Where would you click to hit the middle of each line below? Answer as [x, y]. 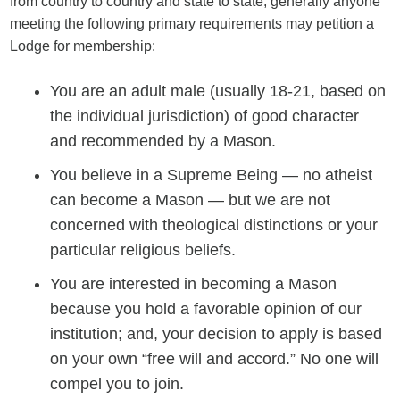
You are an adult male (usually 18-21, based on [218, 91]
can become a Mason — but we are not [191, 200]
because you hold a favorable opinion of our [206, 309]
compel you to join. [117, 384]
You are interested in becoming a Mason [194, 284]
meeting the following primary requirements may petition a [192, 24]
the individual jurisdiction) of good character [205, 116]
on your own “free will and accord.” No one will [215, 359]
